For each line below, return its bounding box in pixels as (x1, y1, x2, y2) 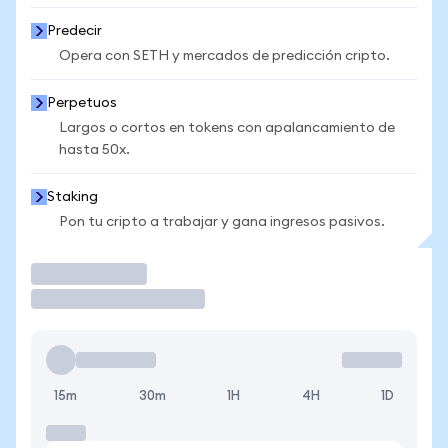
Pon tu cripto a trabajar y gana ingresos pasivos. (59, 215, 385, 229)
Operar (31, 263, 97, 284)
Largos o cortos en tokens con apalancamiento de (59, 121, 395, 135)
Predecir (47, 24, 102, 38)
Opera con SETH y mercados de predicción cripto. (59, 49, 390, 63)
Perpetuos (47, 96, 117, 110)
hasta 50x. (59, 143, 130, 157)
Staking (47, 190, 98, 204)
